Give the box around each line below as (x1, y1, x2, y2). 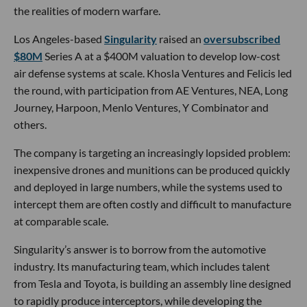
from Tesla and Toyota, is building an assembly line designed (14, 277, 291, 291)
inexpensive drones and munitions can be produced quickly (14, 163, 290, 177)
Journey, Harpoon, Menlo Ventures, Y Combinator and (14, 101, 269, 114)
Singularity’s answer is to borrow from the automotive (14, 243, 266, 256)
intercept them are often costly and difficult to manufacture (14, 197, 291, 211)
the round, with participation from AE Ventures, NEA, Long (14, 84, 288, 97)
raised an (157, 32, 204, 46)
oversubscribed (204, 32, 280, 46)
